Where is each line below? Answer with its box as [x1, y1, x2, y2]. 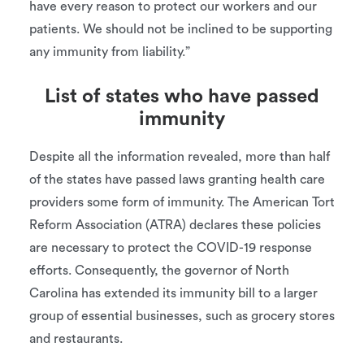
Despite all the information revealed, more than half [29, 150, 330, 163]
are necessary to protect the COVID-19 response [29, 241, 312, 254]
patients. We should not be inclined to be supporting [29, 23, 332, 36]
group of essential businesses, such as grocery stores [29, 310, 335, 323]
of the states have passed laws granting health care [29, 173, 325, 186]
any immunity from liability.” [29, 45, 190, 58]
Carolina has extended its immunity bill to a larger [29, 287, 318, 300]
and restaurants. [29, 332, 123, 345]
